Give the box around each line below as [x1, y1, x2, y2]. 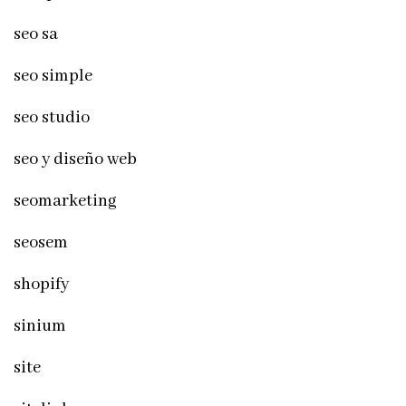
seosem [14, 231, 68, 254]
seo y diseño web [14, 148, 137, 170]
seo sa [14, 23, 58, 45]
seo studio [14, 106, 90, 129]
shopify [14, 273, 69, 295]
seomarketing [14, 189, 117, 212]
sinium [14, 314, 66, 337]
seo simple [14, 64, 92, 87]
